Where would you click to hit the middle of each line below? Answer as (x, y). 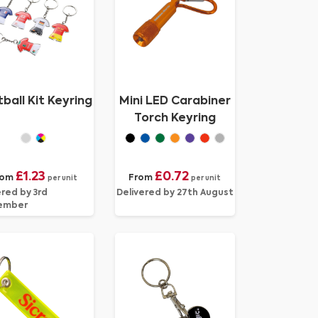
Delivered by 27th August (175, 193)
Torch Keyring (175, 119)
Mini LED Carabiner (175, 102)
